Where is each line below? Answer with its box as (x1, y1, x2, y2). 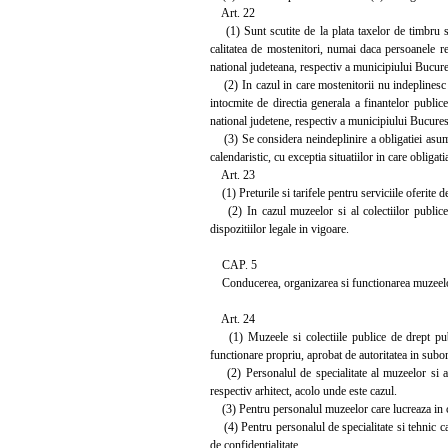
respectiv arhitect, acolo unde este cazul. (210, 383, 397, 398)
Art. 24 (210, 311, 255, 326)
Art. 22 (210, 5, 255, 20)
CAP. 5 (210, 257, 257, 272)
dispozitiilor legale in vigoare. (210, 221, 349, 236)
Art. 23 (210, 167, 255, 182)
